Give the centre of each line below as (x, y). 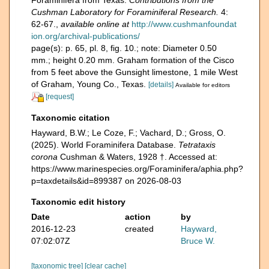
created (139, 228)
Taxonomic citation (71, 117)
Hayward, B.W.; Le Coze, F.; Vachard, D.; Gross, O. (128, 132)
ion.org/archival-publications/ (86, 36)
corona (44, 156)
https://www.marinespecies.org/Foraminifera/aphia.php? (137, 168)
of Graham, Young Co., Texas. (90, 84)
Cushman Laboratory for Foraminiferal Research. (125, 12)
